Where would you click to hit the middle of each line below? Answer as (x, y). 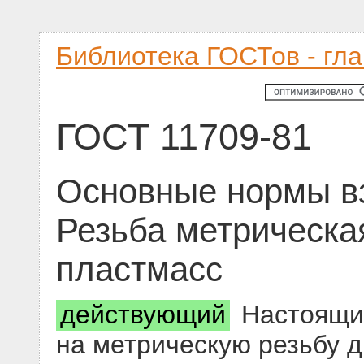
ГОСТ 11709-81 (184, 136)
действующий (143, 315)
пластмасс (139, 270)
